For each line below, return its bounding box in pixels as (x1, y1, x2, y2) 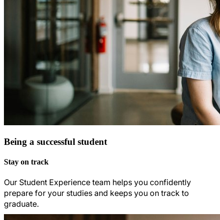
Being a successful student (4, 136, 107, 147)
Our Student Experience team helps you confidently (4, 177, 191, 188)
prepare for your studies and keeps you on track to (4, 188, 189, 198)
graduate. (4, 199, 41, 209)
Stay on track (4, 158, 49, 166)
